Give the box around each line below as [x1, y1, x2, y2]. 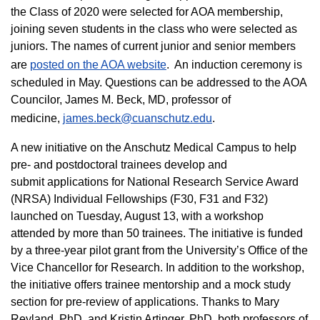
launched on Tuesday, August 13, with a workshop [11, 210, 264, 222]
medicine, [11, 112, 63, 124]
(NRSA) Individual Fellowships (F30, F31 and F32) [11, 193, 268, 205]
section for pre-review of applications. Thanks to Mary [11, 296, 279, 308]
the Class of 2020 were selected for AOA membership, [11, 6, 283, 18]
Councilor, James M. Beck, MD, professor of [11, 94, 231, 106]
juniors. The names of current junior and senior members [11, 40, 296, 52]
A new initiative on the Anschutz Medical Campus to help [11, 141, 296, 154]
